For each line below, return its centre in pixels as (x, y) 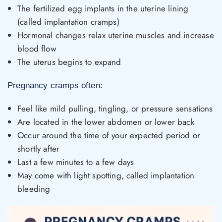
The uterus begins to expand (69, 62)
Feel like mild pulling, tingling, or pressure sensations (115, 109)
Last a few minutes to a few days (76, 162)
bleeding (34, 189)
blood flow (37, 49)
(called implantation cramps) (68, 22)
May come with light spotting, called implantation (106, 176)
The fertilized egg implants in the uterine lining (103, 9)
